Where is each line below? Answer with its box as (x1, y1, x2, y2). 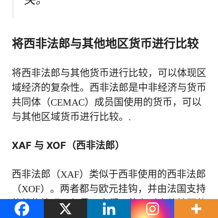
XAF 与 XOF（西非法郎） (12, 139, 125, 151)
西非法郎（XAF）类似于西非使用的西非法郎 (12, 168, 206, 180)
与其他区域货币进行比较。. (12, 111, 131, 122)
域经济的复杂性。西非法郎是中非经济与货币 (12, 82, 206, 93)
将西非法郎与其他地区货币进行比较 (12, 36, 199, 51)
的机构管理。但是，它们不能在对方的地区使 (12, 198, 206, 209)
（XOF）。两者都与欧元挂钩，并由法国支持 (12, 183, 206, 194)
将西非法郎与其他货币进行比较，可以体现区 (12, 67, 206, 78)
